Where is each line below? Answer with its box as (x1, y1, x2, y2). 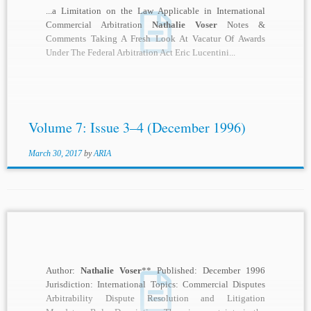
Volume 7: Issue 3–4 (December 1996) (28, 118, 246, 137)
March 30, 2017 (28, 149, 82, 159)
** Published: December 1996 (142, 265, 265, 276)
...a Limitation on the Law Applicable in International (46, 6, 265, 17)
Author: (46, 265, 81, 276)
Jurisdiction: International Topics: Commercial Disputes (46, 279, 265, 290)
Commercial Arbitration (46, 19, 153, 31)
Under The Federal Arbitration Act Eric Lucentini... (46, 47, 236, 58)
